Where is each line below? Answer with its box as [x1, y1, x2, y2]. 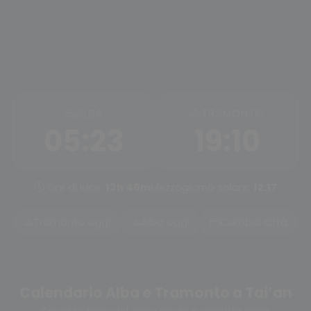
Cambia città [219, 215, 287, 229]
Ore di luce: [44, 180, 106, 194]
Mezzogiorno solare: [150, 180, 253, 194]
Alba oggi [140, 215, 190, 229]
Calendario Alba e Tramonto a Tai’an [19, 283, 292, 303]
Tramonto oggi [33, 215, 111, 229]
